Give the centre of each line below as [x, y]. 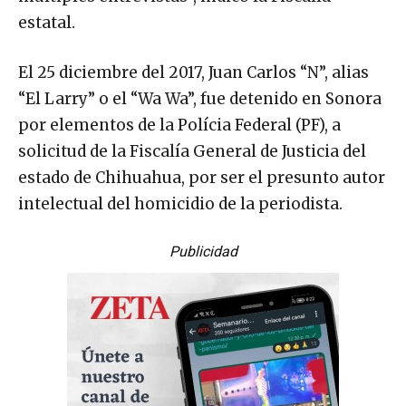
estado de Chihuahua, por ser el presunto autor [202, 178]
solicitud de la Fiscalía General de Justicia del [192, 152]
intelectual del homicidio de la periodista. [180, 204]
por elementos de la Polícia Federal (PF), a [179, 126]
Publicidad [203, 252]
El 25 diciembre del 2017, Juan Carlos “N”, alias [193, 73]
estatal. [47, 23]
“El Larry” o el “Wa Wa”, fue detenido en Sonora [200, 99]
